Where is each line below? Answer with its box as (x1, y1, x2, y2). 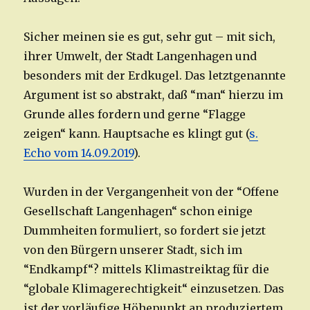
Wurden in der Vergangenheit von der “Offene (24, 185, 280, 199)
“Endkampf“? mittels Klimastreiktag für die (24, 262, 270, 277)
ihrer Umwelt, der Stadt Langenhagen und (24, 49, 257, 64)
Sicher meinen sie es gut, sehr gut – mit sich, (24, 30, 276, 44)
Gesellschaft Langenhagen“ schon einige (24, 204, 253, 219)
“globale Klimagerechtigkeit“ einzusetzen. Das (24, 282, 285, 296)
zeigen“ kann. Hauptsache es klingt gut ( (24, 127, 250, 141)
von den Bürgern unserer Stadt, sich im (24, 243, 243, 257)
